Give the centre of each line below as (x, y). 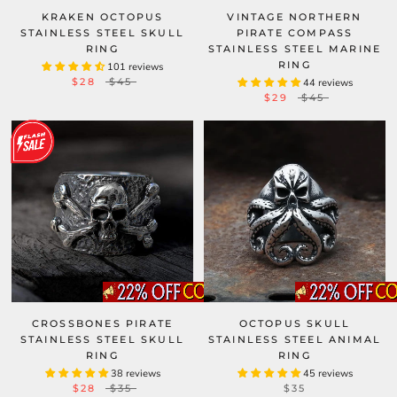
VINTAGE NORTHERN (295, 17)
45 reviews (327, 374)
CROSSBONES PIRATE (102, 323)
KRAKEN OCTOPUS (102, 17)
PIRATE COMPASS (295, 33)
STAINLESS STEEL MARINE (295, 49)
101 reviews (135, 67)
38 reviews (135, 374)
